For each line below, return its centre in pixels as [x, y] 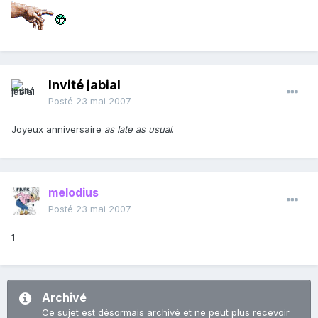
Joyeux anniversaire [58, 130]
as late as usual [138, 130]
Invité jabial [84, 85]
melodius [73, 193]
